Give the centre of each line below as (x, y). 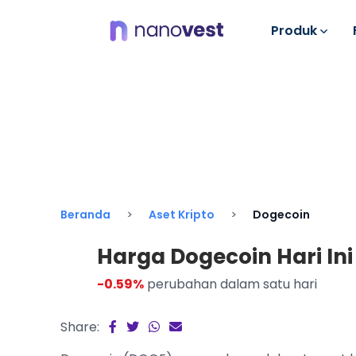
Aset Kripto (182, 215)
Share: (80, 327)
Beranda (85, 215)
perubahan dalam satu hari (230, 284)
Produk (295, 30)
